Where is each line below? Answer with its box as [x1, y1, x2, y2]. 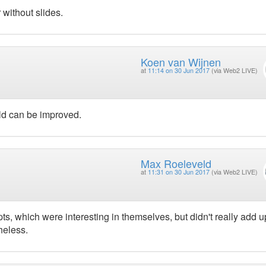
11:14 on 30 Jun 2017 [147, 65, 210, 75]
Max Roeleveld [140, 156, 211, 172]
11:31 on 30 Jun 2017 [147, 167, 210, 177]
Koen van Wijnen [140, 53, 221, 69]
